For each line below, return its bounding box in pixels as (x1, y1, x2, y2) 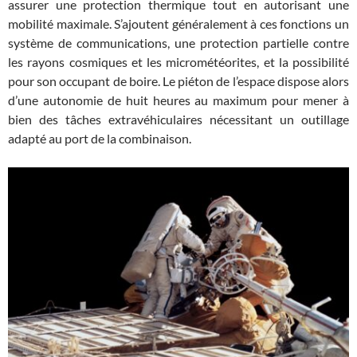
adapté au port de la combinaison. (8, 130, 191, 146)
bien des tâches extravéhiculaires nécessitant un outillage (8, 111, 349, 127)
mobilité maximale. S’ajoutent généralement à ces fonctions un (8, 15, 349, 31)
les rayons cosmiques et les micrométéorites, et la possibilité (8, 53, 349, 69)
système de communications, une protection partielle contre (8, 34, 349, 50)
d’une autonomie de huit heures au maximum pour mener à (8, 92, 349, 108)
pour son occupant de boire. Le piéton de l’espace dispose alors (8, 73, 349, 88)
